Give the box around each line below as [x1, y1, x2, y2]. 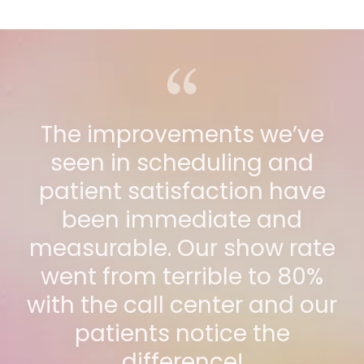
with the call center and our [27, 289, 337, 321]
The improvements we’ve [40, 119, 324, 150]
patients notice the [74, 318, 290, 349]
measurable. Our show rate [28, 232, 336, 264]
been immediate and [62, 204, 302, 236]
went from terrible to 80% [41, 261, 323, 292]
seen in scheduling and [50, 147, 314, 179]
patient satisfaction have [38, 175, 326, 207]
